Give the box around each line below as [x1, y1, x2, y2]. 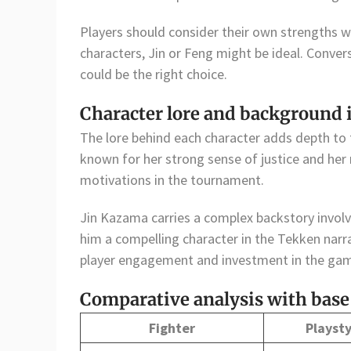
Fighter [149, 318, 195, 337]
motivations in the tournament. [80, 171, 264, 189]
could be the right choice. [80, 65, 227, 84]
